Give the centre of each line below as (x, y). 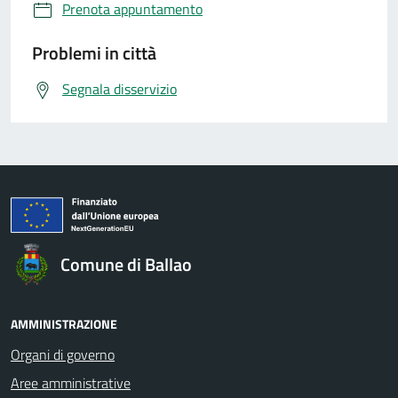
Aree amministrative (71, 383)
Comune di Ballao (126, 264)
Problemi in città (94, 53)
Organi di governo (63, 354)
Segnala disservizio (119, 89)
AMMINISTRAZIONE (64, 324)
